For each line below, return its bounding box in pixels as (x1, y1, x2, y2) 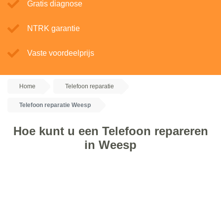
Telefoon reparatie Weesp (19, 102, 91, 109)
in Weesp (84, 138, 137, 151)
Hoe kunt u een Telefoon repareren (13, 124, 208, 138)
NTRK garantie (27, 24, 80, 33)
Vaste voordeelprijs (27, 49, 94, 57)
